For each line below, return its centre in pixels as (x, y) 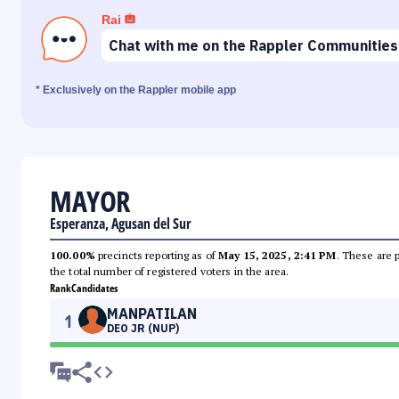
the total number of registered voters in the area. (169, 272)
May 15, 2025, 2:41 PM (277, 256)
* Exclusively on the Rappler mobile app (136, 90)
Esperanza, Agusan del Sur (121, 224)
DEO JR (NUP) (143, 329)
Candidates (94, 289)
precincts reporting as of (157, 256)
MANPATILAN (152, 314)
